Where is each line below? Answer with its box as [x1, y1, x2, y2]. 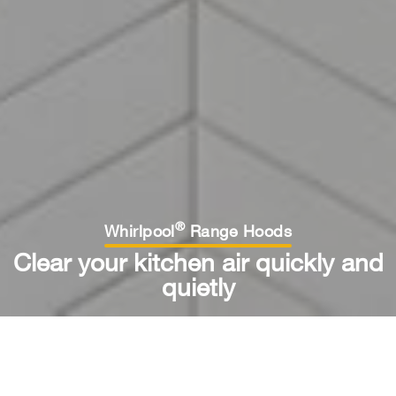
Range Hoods [185, 221, 293, 240]
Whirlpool [103, 221, 175, 240]
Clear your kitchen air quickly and [12, 247, 384, 277]
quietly [161, 271, 235, 301]
